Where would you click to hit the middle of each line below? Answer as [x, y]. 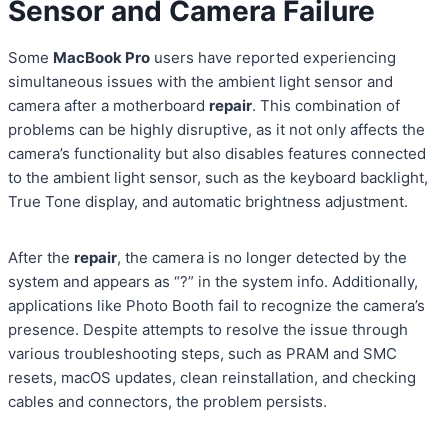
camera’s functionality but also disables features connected [217, 154]
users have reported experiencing [273, 58]
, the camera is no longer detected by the [262, 258]
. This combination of [326, 106]
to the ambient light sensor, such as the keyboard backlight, [218, 178]
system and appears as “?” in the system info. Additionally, [213, 282]
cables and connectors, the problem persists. [167, 402]
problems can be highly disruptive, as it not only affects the [216, 130]
